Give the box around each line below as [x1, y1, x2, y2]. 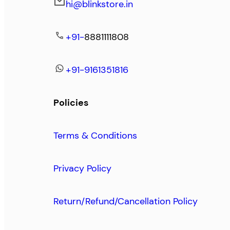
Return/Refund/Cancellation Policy [53, 195, 198, 208]
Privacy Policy [53, 162, 111, 175]
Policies [53, 97, 88, 109]
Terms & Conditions [53, 129, 137, 142]
